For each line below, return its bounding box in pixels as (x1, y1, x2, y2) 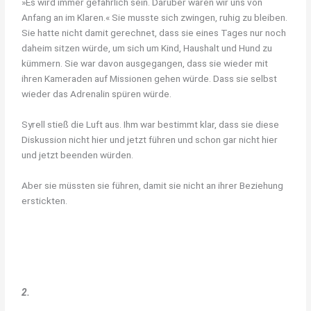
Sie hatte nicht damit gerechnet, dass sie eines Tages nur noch (22, 27, 287, 39)
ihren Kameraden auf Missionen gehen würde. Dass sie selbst (22, 73, 278, 85)
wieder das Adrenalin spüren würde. (22, 88, 172, 100)
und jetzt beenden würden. (22, 149, 134, 161)
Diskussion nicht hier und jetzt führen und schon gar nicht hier (22, 134, 278, 146)
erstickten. (22, 195, 68, 207)
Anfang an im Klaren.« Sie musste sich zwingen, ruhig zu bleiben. (22, 12, 288, 24)
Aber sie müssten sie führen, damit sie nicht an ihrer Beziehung (22, 180, 284, 192)
